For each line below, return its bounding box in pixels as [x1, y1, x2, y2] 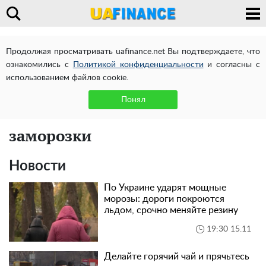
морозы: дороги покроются [104, 194, 224, 204]
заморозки [9, 125, 91, 145]
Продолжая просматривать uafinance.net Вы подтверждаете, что [6, 47, 260, 56]
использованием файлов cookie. [6, 74, 128, 82]
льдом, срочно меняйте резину [104, 205, 238, 215]
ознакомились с [6, 61, 73, 69]
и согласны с [203, 61, 261, 69]
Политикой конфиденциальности [72, 61, 204, 69]
